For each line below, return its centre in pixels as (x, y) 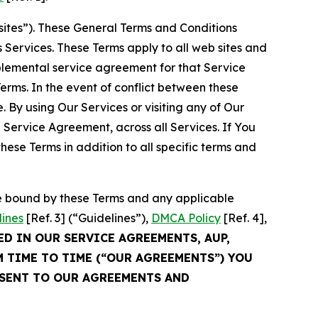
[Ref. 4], (244, 218)
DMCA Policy (186, 218)
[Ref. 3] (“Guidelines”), (87, 218)
